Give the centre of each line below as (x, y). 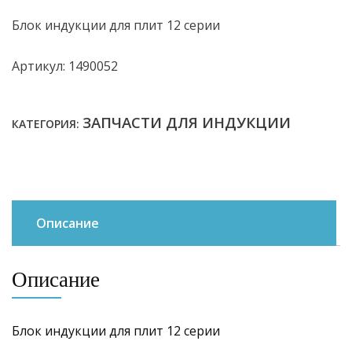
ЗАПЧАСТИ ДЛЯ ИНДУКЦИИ (187, 123)
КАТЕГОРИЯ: (47, 124)
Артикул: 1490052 (65, 66)
